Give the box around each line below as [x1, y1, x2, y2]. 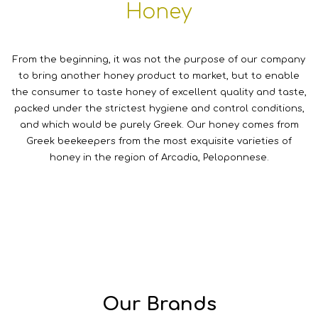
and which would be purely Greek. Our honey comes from [19, 120, 299, 130]
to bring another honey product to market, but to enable [18, 71, 300, 81]
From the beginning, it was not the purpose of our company [13, 55, 305, 65]
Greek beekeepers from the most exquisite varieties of [26, 136, 292, 146]
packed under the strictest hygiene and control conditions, [13, 104, 305, 114]
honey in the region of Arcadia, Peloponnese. [49, 153, 269, 163]
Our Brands [102, 294, 216, 314]
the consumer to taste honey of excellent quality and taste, [11, 87, 307, 97]
